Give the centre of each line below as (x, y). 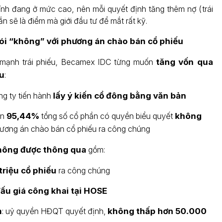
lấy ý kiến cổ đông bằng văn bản (119, 96)
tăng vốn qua (185, 62)
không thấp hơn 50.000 (157, 211)
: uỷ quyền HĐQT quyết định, (55, 211)
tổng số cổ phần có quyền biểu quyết (107, 116)
